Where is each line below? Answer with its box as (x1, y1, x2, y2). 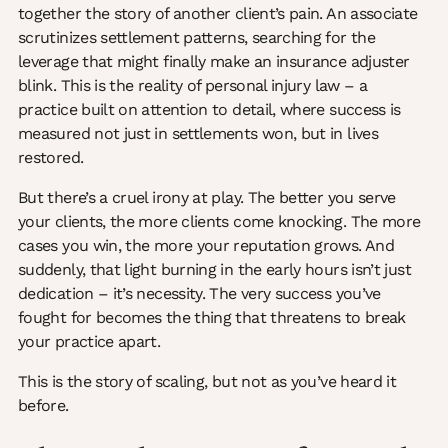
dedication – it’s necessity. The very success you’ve (18, 284, 381, 304)
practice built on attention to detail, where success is (18, 100, 401, 120)
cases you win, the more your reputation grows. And (18, 236, 394, 256)
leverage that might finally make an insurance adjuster (18, 52, 410, 72)
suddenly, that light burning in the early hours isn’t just (18, 260, 411, 280)
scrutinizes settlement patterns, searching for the (18, 28, 375, 48)
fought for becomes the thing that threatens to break (18, 308, 406, 328)
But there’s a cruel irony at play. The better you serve (18, 188, 396, 208)
